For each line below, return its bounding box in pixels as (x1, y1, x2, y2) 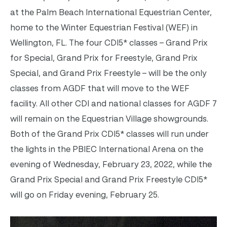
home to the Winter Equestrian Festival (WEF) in (10, 22, 198, 33)
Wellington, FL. (10, 37, 67, 48)
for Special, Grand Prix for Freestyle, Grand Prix (10, 53, 198, 63)
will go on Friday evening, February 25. (10, 190, 159, 200)
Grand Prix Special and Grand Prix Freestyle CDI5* (10, 174, 207, 185)
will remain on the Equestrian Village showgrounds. (10, 113, 208, 124)
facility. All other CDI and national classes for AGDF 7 (10, 98, 217, 109)
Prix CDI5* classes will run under (82, 129, 209, 139)
